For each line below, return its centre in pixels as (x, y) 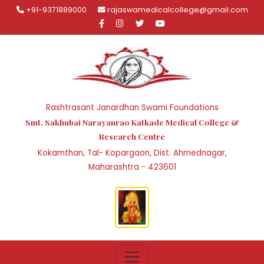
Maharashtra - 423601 (132, 167)
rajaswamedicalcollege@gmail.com (176, 10)
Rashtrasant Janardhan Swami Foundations (132, 107)
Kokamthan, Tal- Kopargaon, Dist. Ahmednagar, (132, 153)
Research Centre (132, 136)
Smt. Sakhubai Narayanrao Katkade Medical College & (132, 122)
